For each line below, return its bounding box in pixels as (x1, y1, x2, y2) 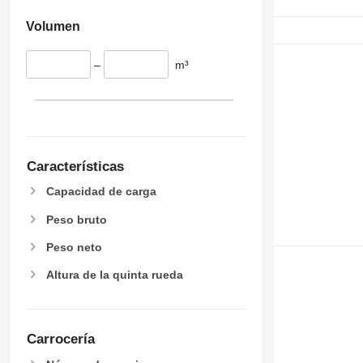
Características (26, 158, 124, 174)
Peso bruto (45, 212, 107, 226)
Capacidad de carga (45, 185, 156, 199)
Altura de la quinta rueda (45, 267, 183, 281)
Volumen (25, 19, 80, 34)
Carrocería (26, 331, 95, 348)
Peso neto (45, 240, 102, 254)
